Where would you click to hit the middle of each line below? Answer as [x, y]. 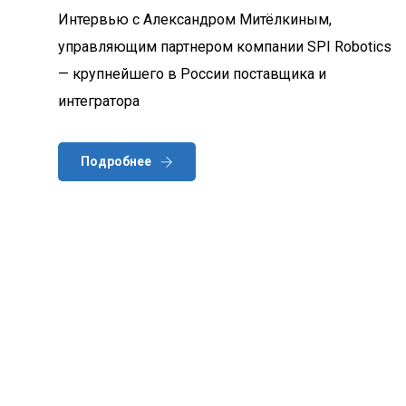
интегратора [99, 101]
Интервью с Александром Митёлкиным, [195, 19]
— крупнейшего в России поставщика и [192, 73]
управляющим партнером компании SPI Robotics [225, 46]
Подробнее [116, 161]
